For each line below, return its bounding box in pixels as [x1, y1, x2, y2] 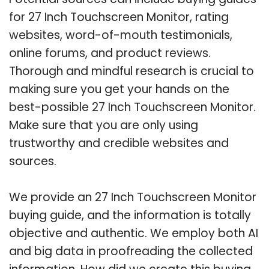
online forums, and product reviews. [9, 44, 211, 61]
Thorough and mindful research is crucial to [9, 62, 254, 79]
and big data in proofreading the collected [9, 243, 253, 259]
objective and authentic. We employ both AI [9, 225, 258, 241]
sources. [9, 153, 56, 169]
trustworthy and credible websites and [9, 134, 229, 151]
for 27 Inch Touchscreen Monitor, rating [9, 8, 229, 25]
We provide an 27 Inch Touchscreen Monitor [9, 189, 256, 205]
